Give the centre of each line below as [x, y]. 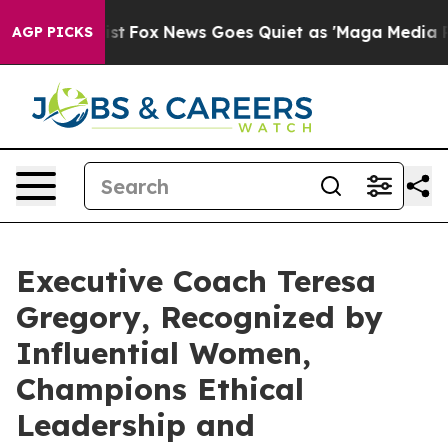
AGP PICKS [52, 32]
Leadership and [135, 425]
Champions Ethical [160, 389]
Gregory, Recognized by [199, 317]
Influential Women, [163, 353]
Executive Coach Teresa [196, 281]
